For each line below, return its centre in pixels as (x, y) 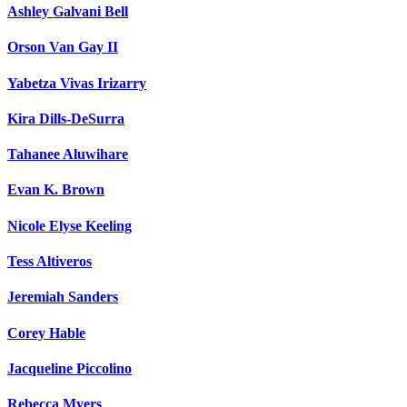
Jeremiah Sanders (63, 297)
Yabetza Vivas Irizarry (77, 83)
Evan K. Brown (56, 190)
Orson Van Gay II (63, 47)
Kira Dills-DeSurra (66, 118)
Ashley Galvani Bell (68, 12)
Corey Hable (46, 333)
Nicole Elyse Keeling (69, 225)
